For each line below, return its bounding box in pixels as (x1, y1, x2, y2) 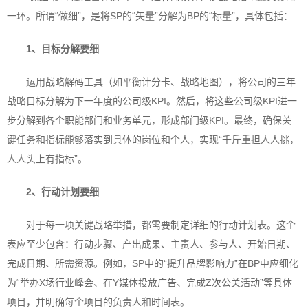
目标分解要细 (41, 43, 99, 54)
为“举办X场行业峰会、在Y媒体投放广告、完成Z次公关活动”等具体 (7, 277, 292, 288)
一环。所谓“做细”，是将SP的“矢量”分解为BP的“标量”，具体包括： (7, 10, 293, 21)
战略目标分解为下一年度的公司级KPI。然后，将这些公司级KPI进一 (7, 96, 297, 107)
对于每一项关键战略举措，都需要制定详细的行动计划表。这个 (26, 219, 296, 230)
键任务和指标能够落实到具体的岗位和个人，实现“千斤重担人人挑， (7, 134, 299, 145)
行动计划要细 (41, 186, 99, 197)
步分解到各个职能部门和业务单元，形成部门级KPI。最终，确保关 (7, 115, 291, 126)
